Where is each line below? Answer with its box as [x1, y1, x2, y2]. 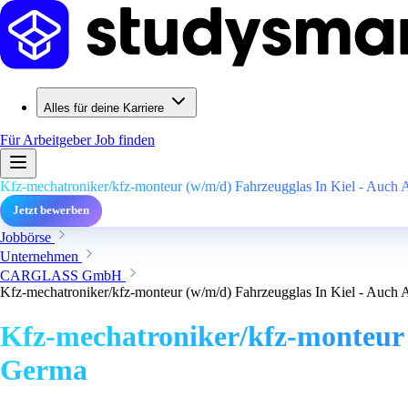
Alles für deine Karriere [44, 101, 164, 115]
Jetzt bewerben [13, 204, 89, 217]
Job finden [95, 132, 155, 148]
